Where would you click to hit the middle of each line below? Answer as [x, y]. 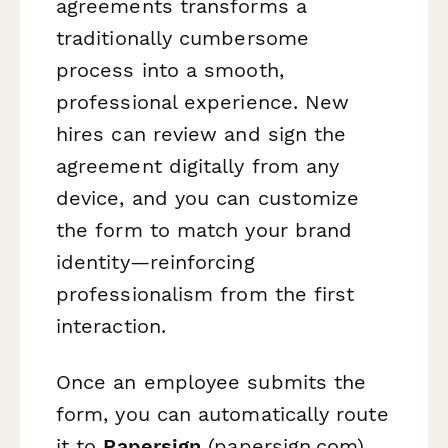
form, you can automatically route [222, 413]
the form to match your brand [204, 230]
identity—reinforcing [155, 262]
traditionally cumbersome [182, 38]
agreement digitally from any [198, 166]
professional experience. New [203, 102]
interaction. [111, 326]
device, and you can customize [208, 198]
